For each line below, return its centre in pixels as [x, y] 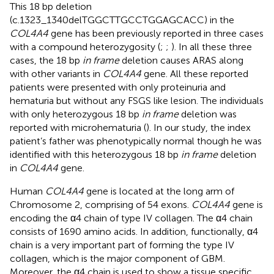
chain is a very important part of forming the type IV [122, 245]
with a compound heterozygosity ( [85, 46]
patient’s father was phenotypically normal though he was [136, 141]
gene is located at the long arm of [159, 191]
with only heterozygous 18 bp [76, 114]
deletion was [208, 114]
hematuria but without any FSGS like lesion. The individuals [137, 100]
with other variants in [56, 73]
